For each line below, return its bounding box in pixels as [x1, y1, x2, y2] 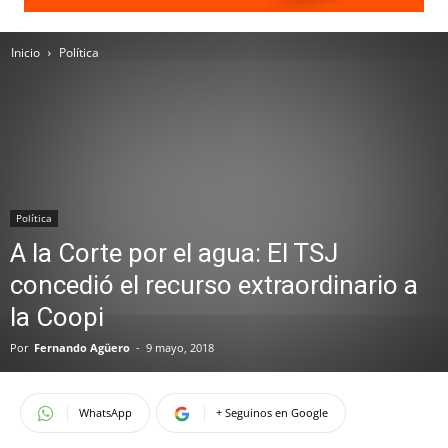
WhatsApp [79, 405, 132, 420]
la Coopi [10, 302, 104, 332]
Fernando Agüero [34, 340, 130, 355]
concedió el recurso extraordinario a [10, 270, 418, 300]
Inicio [11, 44, 40, 61]
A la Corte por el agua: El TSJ [10, 238, 338, 268]
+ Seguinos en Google [216, 405, 328, 420]
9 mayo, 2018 [146, 340, 214, 355]
